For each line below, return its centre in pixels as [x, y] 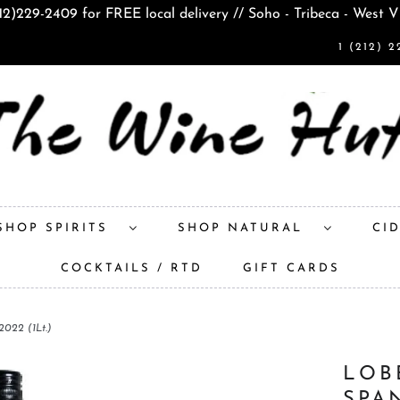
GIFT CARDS [291, 268]
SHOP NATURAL [246, 228]
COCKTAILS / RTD [131, 268]
